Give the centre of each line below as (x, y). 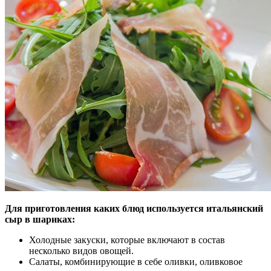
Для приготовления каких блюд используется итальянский (134, 208)
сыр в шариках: (40, 219)
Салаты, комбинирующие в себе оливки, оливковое (136, 261)
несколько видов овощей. (81, 250)
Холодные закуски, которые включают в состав (127, 240)
